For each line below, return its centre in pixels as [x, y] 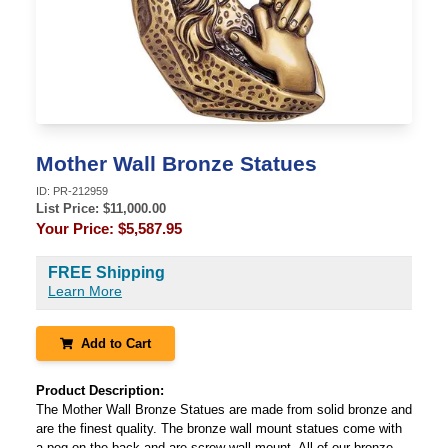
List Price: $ [73, 208]
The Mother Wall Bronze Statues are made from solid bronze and [224, 409]
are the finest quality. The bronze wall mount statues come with [219, 428]
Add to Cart [115, 343]
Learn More [85, 291]
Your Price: [77, 228]
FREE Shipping [106, 272]
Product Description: [100, 390]
